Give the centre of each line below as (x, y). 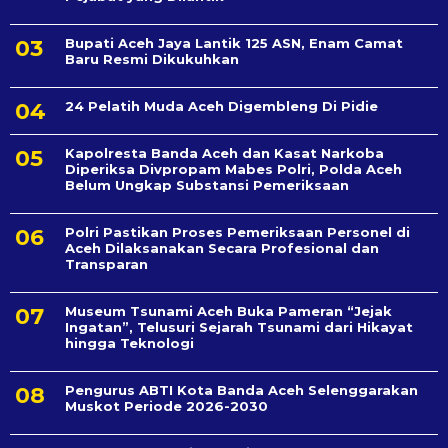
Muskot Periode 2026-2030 (166, 406)
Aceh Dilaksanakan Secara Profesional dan (222, 248)
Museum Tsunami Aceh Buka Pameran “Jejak (228, 311)
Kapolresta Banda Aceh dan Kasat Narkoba (224, 153)
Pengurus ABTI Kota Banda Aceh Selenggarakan (241, 390)
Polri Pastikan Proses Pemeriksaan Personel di (237, 232)
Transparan (106, 264)
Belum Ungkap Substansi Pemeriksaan (207, 185)
